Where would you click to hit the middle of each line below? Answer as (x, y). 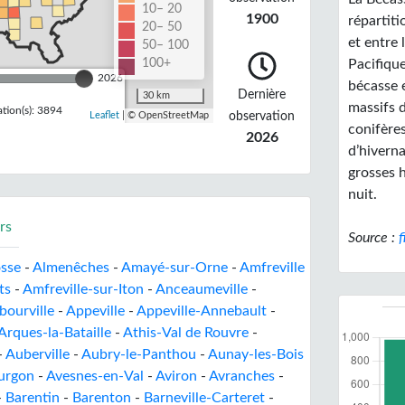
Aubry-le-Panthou (139, 354)
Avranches (242, 376)
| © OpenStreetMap (164, 115)
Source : (374, 238)
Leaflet (104, 115)
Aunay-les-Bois (256, 354)
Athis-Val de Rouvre (186, 333)
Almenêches (71, 268)
